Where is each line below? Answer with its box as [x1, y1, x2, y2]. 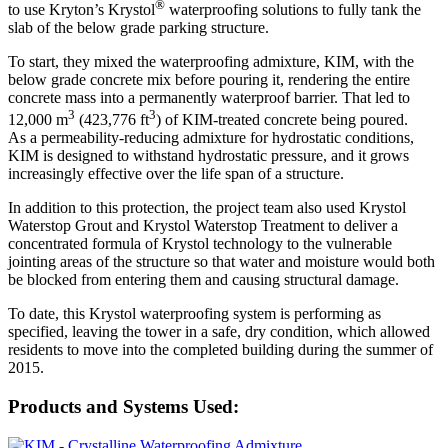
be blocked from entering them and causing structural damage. [8, 271, 399, 289]
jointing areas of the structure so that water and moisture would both [8, 253, 435, 271]
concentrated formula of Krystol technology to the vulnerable [8, 235, 392, 253]
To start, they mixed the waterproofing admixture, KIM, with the [8, 52, 414, 70]
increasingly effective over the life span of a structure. [8, 165, 344, 183]
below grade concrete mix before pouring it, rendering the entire [8, 70, 410, 88]
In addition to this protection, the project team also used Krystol [8, 199, 406, 217]
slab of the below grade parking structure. [8, 18, 269, 36]
